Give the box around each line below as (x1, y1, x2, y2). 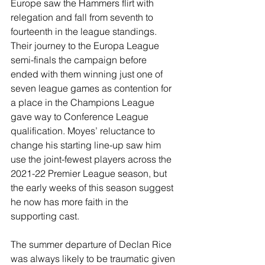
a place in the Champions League (11, 96, 157, 108)
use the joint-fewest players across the (11, 153, 174, 165)
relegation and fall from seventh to (11, 11, 156, 23)
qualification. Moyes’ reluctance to (11, 125, 157, 137)
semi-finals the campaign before (11, 54, 149, 66)
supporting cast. (11, 210, 79, 222)
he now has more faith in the (11, 196, 131, 208)
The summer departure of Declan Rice (11, 238, 174, 250)
